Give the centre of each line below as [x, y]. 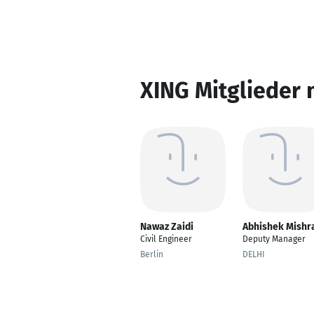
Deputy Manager [274, 239]
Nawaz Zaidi [167, 227]
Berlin [152, 254]
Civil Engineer [166, 239]
